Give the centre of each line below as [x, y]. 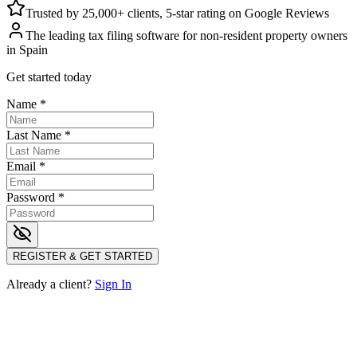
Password [32, 197]
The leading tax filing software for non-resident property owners [186, 35]
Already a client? [51, 284]
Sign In [113, 284]
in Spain [27, 49]
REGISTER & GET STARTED [82, 256]
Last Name [35, 135]
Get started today [49, 76]
